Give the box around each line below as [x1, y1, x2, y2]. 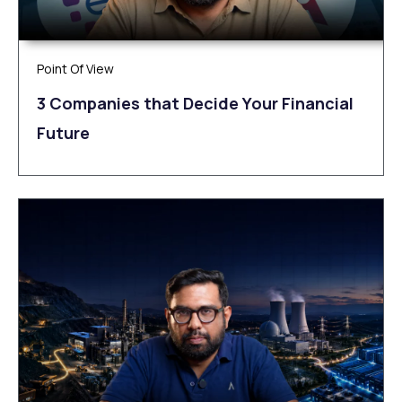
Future [37, 122, 90, 144]
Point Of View [37, 60, 114, 78]
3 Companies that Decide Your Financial [37, 92, 354, 115]
